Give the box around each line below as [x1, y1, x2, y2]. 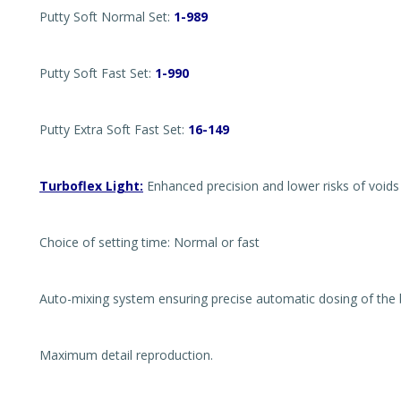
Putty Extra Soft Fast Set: [39, 121, 188, 138]
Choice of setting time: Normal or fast [39, 234, 260, 251]
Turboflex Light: [39, 177, 143, 194]
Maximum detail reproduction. [39, 346, 213, 363]
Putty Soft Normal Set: [39, 8, 174, 25]
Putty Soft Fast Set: [39, 64, 155, 81]
